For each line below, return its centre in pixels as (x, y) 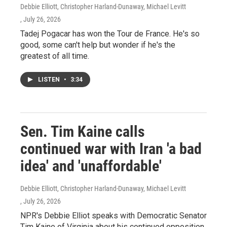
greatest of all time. (55, 56)
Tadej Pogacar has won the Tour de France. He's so (110, 34)
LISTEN (50, 80)
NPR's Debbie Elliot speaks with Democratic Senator (113, 216)
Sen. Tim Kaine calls (83, 132)
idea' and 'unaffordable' (91, 166)
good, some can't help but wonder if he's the (98, 45)
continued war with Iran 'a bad (111, 149)
